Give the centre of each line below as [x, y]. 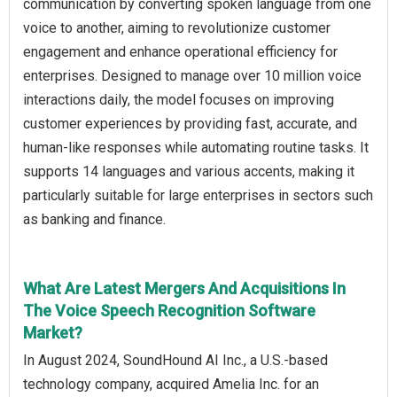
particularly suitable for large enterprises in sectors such [198, 196]
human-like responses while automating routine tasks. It [196, 148]
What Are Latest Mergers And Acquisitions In [184, 289]
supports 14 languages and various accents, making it [189, 172]
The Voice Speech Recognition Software [169, 311]
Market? [53, 333]
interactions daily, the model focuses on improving [179, 100]
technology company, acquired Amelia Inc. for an [171, 385]
